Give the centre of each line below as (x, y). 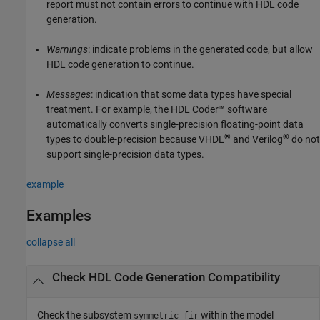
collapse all (51, 242)
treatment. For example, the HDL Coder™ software (157, 110)
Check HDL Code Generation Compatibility (166, 277)
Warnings (67, 50)
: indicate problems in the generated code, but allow (200, 50)
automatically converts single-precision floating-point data (175, 125)
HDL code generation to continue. (120, 65)
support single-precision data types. (125, 155)
